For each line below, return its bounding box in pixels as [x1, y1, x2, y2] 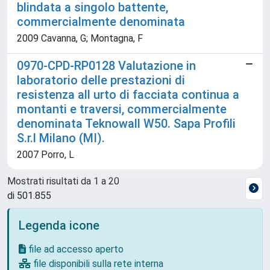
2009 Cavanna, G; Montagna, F [17, 33, 143, 44]
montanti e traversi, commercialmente [17, 102, 227, 116]
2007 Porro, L [17, 149, 74, 160]
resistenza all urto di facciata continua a [17, 87, 239, 102]
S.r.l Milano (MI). [17, 131, 105, 145]
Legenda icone [19, 218, 99, 233]
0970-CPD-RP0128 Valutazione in [17, 58, 196, 73]
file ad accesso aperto [26, 243, 124, 255]
